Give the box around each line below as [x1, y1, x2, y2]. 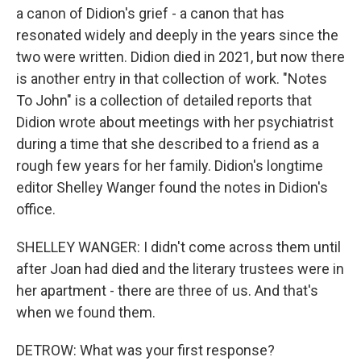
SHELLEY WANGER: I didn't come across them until [16, 239, 341, 255]
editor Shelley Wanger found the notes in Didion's [16, 179, 328, 196]
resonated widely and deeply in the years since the [16, 27, 338, 44]
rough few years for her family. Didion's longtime [16, 157, 323, 174]
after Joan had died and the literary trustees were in [16, 260, 344, 277]
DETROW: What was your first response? [16, 342, 275, 359]
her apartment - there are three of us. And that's [16, 282, 318, 299]
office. [16, 201, 56, 218]
